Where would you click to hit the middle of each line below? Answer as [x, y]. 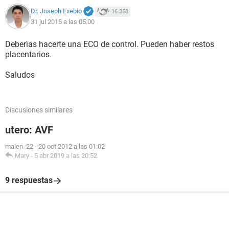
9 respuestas [29, 180]
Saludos [20, 75]
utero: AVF [29, 130]
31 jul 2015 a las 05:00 [63, 21]
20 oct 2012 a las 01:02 [72, 146]
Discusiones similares [39, 110]
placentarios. [28, 54]
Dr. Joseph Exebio [56, 11]
